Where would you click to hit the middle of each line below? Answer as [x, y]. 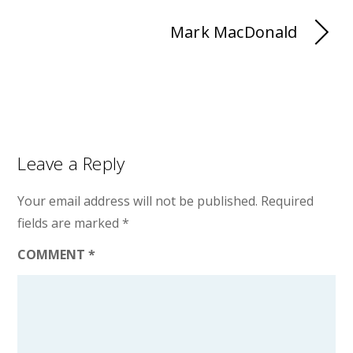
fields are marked [70, 223]
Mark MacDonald [234, 32]
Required [288, 201]
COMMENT [53, 255]
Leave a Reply [71, 163]
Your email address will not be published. [138, 201]
